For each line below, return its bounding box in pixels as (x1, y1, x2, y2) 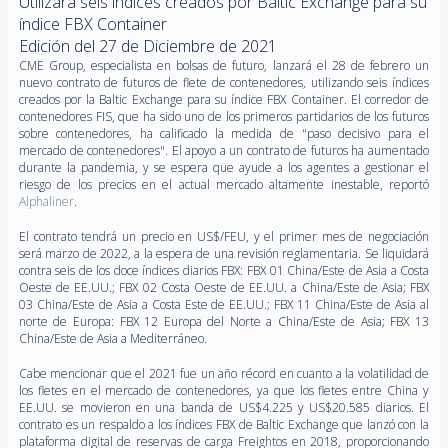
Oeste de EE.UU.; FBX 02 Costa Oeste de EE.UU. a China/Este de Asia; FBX (18, 278, 430, 296)
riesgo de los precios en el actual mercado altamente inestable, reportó (18, 175, 430, 193)
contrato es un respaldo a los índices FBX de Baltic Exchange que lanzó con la (18, 415, 430, 433)
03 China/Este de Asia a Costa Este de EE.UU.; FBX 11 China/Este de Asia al (18, 295, 430, 313)
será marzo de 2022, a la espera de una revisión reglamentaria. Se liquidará (18, 244, 430, 262)
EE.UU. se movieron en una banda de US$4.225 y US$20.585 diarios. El (18, 398, 430, 416)
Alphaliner (18, 192, 74, 210)
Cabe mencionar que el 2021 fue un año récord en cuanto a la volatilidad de (18, 364, 430, 382)
